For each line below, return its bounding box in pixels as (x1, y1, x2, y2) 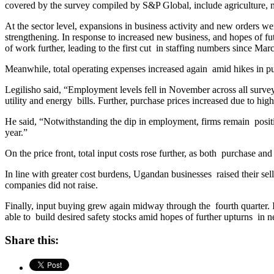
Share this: (5, 234, 59, 247)
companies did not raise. (5, 179, 98, 190)
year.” (5, 127, 28, 138)
